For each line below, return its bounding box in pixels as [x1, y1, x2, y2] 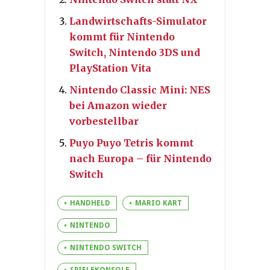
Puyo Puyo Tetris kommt [69, 137, 193, 149]
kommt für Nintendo [69, 31, 175, 43]
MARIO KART [135, 199, 182, 208]
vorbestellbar [69, 115, 139, 128]
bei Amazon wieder [69, 99, 167, 112]
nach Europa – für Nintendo [69, 152, 212, 165]
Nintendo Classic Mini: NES [69, 84, 210, 96]
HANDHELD [70, 199, 110, 208]
